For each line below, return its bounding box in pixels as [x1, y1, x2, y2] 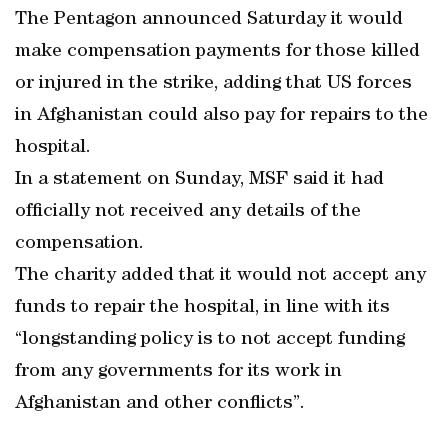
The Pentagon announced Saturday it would [15, 10, 403, 30]
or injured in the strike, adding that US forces [15, 74, 412, 94]
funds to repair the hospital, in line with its [15, 298, 390, 318]
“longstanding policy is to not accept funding [15, 330, 405, 350]
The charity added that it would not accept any [15, 266, 426, 286]
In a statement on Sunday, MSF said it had [15, 170, 384, 190]
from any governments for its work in [15, 362, 342, 382]
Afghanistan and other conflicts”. [15, 394, 305, 414]
